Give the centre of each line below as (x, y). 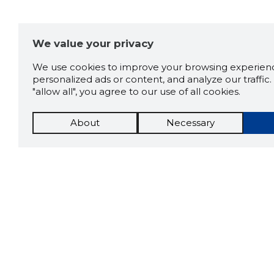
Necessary (190, 123)
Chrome (112, 254)
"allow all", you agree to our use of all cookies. (136, 92)
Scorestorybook (145, 238)
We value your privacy (93, 44)
